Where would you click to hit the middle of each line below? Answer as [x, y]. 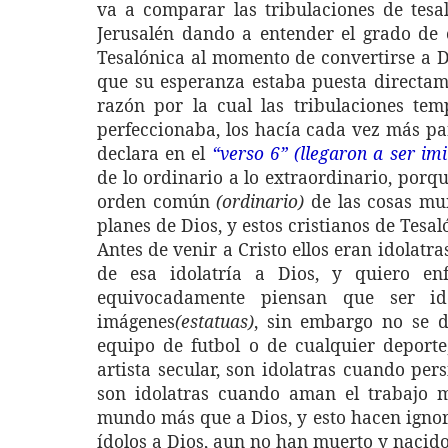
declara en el [154, 153]
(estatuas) [214, 321]
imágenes [136, 321]
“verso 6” [249, 153]
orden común [157, 201]
